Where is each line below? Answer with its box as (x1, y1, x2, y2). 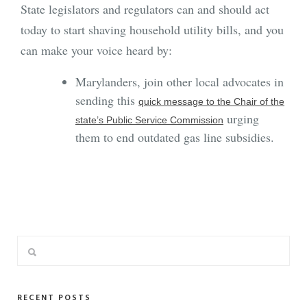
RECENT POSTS (17, 291, 91, 306)
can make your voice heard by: (21, 42, 172, 59)
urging (223, 110, 259, 127)
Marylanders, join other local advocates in (75, 73, 284, 90)
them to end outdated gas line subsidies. (75, 129, 278, 146)
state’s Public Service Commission (75, 114, 223, 126)
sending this (75, 92, 138, 109)
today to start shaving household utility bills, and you (21, 21, 284, 38)
